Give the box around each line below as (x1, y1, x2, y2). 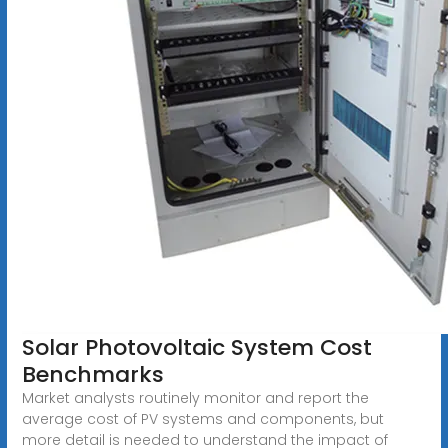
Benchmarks (21, 358, 164, 390)
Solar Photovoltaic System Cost (21, 331, 372, 363)
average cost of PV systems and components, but (21, 408, 384, 429)
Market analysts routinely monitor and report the (21, 387, 369, 408)
